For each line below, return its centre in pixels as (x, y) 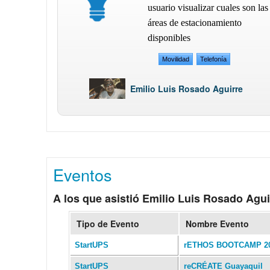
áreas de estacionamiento (194, 23)
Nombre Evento (218, 223)
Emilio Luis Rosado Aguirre (187, 89)
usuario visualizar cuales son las (208, 8)
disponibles (169, 38)
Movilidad (176, 59)
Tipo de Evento (108, 223)
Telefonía (214, 59)
